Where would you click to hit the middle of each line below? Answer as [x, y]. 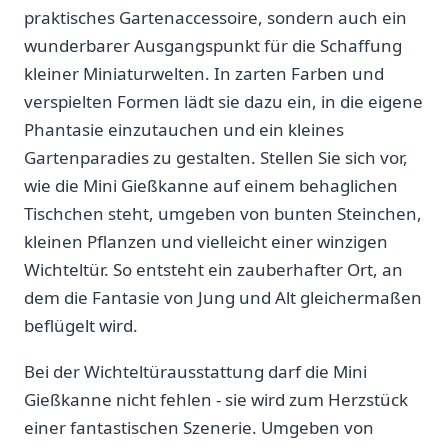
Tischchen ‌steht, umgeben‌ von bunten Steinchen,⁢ [223, 214]
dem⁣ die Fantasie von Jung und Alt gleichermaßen [223, 298]
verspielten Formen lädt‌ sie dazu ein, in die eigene [223, 102]
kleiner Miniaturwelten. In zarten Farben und [204, 74]
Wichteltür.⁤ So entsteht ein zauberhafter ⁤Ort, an [213, 270]
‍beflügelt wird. [81, 326]
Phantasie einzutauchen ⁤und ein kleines [184, 130]
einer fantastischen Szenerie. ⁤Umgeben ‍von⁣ [199, 428]
